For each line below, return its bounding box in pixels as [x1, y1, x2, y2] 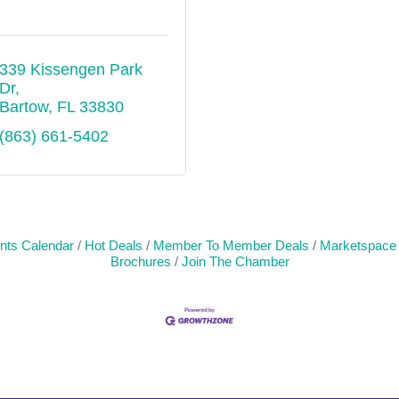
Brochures [110, 254, 171, 269]
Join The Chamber [181, 254, 289, 269]
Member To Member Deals [153, 238, 309, 253]
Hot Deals [85, 238, 142, 253]
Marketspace [320, 238, 396, 253]
